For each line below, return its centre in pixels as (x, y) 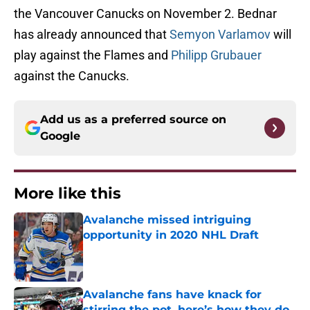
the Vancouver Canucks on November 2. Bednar (145, 14)
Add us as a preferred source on (133, 120)
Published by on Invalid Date (143, 249)
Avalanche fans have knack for (172, 295)
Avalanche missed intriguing (167, 220)
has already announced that (92, 35)
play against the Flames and (92, 55)
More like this (67, 194)
